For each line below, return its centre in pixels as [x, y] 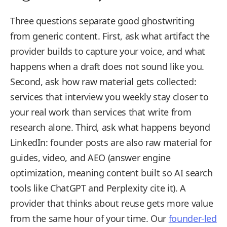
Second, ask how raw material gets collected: [103, 82]
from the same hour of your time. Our [89, 218]
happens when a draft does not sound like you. [107, 66]
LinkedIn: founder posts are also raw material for [111, 142]
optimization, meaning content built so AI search [111, 173]
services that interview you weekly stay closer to [109, 97]
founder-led [193, 218]
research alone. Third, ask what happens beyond [110, 127]
